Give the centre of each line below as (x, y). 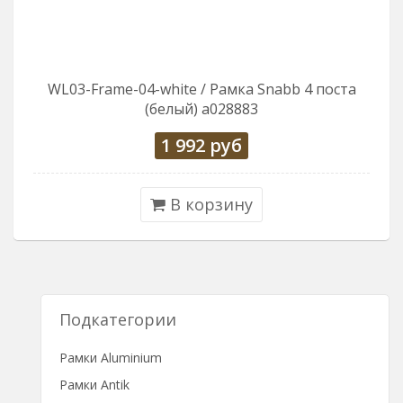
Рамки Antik (94, 385)
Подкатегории (118, 319)
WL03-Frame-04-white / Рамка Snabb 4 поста (201, 89)
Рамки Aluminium (111, 358)
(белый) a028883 (201, 109)
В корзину (209, 204)
